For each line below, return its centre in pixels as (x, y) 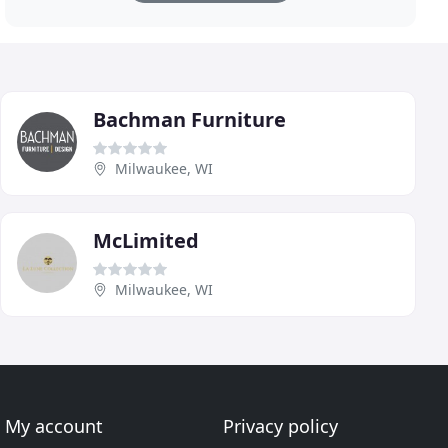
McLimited (146, 241)
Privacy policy (280, 426)
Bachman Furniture (189, 120)
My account (54, 426)
